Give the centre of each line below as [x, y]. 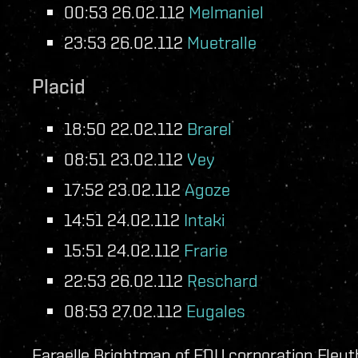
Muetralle [222, 42]
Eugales [216, 310]
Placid [59, 86]
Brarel [209, 128]
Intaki [205, 219]
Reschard [223, 280]
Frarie [206, 249]
